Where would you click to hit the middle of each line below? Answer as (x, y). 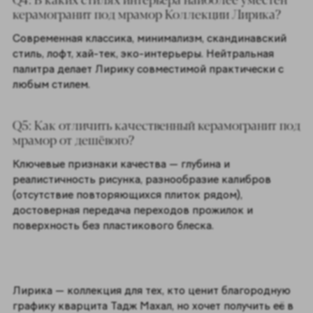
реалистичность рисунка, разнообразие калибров (141, 180)
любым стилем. (51, 85)
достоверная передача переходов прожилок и (132, 210)
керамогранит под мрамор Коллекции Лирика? (146, 14)
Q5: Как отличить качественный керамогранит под (156, 124)
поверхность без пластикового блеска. (114, 226)
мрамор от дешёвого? (73, 139)
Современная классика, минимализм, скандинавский (149, 38)
